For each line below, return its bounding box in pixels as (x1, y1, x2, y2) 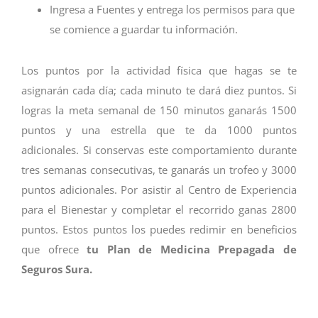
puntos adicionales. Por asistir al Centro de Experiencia (21, 182, 297, 197)
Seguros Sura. (21, 262, 92, 277)
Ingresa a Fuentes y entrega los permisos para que (50, 2, 295, 17)
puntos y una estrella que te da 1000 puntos (21, 123, 297, 138)
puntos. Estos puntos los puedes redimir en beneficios (21, 222, 297, 237)
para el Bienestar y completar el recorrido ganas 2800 (21, 202, 297, 217)
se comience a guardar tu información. (50, 22, 238, 37)
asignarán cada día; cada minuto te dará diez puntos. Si (21, 83, 297, 98)
